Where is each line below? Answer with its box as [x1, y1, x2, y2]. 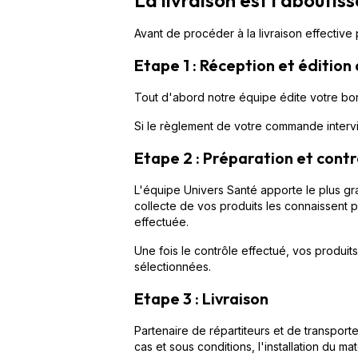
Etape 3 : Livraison [134, 288, 268, 308]
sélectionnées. [134, 259, 211, 273]
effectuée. [134, 214, 189, 229]
